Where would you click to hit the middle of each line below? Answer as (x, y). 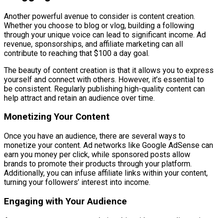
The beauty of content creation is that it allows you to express (109, 70)
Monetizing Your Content (57, 117)
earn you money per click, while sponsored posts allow (97, 155)
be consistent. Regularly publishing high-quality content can (104, 89)
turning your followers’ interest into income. (77, 182)
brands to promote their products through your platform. (98, 164)
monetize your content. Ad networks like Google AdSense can (109, 145)
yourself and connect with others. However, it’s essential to (104, 79)
